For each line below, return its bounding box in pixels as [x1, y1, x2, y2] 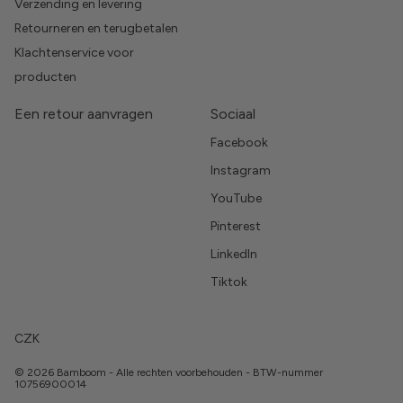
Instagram [210, 163, 271, 179]
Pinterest [210, 219, 261, 235]
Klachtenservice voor [14, 45, 134, 61]
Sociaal [210, 105, 255, 123]
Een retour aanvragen [14, 105, 153, 123]
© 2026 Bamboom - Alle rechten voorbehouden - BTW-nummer [14, 366, 323, 380]
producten [14, 69, 76, 85]
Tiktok [210, 274, 247, 291]
